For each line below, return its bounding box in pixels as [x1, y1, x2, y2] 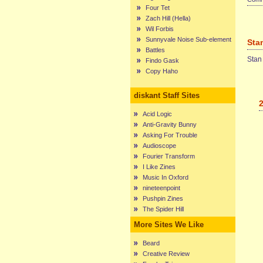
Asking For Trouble [143, 131, 197, 139]
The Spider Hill [143, 205, 184, 213]
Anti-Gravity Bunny [143, 121, 197, 128]
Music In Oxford [143, 174, 188, 181]
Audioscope [143, 142, 176, 149]
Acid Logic [143, 110, 172, 117]
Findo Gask [146, 57, 179, 64]
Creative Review [143, 250, 190, 257]
